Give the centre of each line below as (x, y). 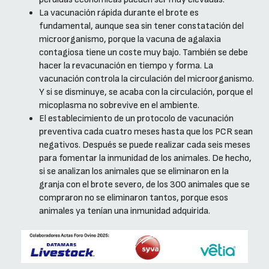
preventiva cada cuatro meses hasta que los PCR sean (146, 131)
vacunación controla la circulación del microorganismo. (147, 79)
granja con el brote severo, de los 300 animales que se (144, 184)
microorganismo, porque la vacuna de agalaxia (130, 39)
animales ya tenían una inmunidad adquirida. (125, 211)
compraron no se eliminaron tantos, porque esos (134, 198)
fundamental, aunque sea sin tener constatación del (141, 26)
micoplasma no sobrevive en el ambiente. (119, 105)
